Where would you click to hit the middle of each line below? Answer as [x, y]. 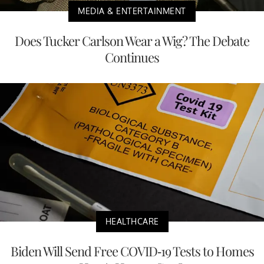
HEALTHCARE [132, 221]
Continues [132, 57]
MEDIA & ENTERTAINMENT [132, 11]
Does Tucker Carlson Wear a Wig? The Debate [132, 41]
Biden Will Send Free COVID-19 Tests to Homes [132, 251]
